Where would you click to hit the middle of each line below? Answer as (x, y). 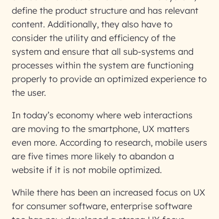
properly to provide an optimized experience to (109, 79)
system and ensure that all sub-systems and (103, 52)
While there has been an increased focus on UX (109, 192)
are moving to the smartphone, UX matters (101, 129)
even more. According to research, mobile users (109, 142)
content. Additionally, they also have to (92, 24)
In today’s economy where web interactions (102, 115)
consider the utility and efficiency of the (94, 38)
